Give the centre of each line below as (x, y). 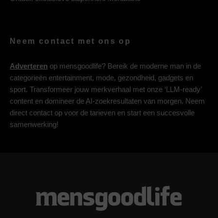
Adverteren (29, 66)
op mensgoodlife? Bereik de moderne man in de (124, 66)
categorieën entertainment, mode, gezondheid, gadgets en (101, 78)
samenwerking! (34, 125)
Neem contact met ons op (71, 41)
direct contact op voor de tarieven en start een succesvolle (102, 113)
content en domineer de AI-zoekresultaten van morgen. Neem (107, 101)
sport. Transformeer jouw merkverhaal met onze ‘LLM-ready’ (106, 90)
